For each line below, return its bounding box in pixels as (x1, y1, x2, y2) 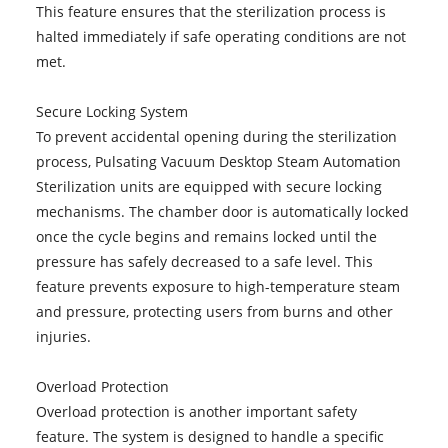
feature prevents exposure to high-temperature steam (35, 276, 400, 296)
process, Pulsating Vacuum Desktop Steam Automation (35, 151, 401, 171)
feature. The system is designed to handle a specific (35, 426, 384, 446)
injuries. (35, 326, 91, 346)
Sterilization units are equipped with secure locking (35, 176, 382, 196)
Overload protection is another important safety (35, 401, 357, 421)
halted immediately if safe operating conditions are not (35, 26, 406, 46)
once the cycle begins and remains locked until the (35, 226, 377, 246)
